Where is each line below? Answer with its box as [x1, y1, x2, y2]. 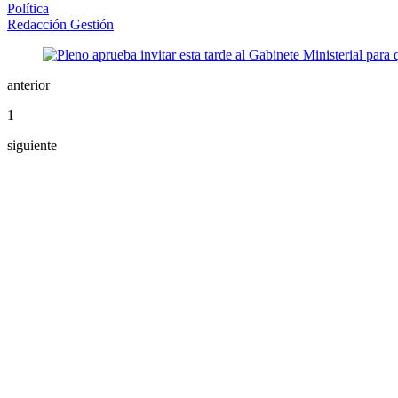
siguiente [7, 138, 57, 154]
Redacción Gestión [7, 17, 114, 33]
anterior [7, 77, 50, 93]
